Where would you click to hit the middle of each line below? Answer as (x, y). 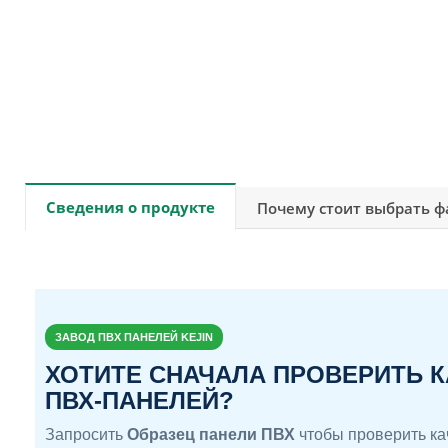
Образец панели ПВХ (211, 435)
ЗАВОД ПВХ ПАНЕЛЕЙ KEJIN (134, 337)
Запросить (86, 435)
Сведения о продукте (130, 207)
